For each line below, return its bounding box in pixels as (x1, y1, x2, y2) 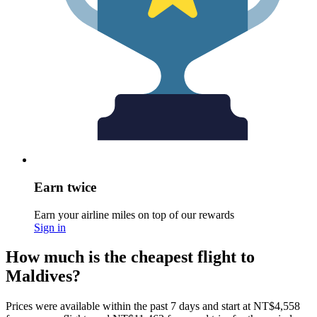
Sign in (34, 221, 66, 234)
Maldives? (6, 267, 81, 286)
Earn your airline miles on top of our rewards (34, 208, 234, 221)
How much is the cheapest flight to (6, 248, 255, 267)
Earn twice (34, 179, 96, 195)
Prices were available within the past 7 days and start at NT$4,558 (6, 300, 300, 313)
